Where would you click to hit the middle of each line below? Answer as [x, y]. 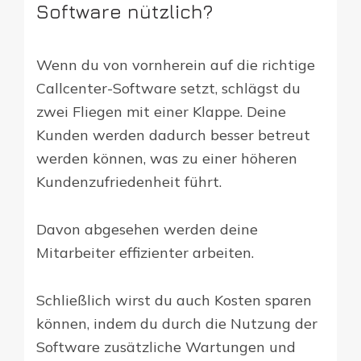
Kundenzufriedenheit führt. [129, 181]
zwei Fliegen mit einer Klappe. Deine [161, 111]
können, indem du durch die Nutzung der [177, 323]
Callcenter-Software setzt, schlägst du [168, 88]
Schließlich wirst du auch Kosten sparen [174, 300]
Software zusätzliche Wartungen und [166, 346]
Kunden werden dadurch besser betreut [173, 135]
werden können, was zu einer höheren [167, 158]
